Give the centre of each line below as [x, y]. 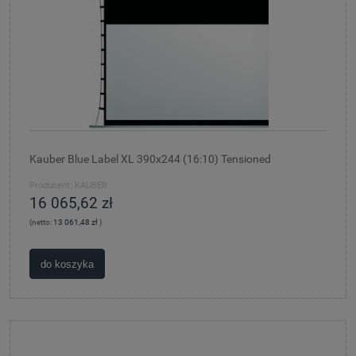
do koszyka [68, 264]
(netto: [41, 222]
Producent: [51, 186]
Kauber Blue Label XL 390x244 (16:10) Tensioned [150, 159]
